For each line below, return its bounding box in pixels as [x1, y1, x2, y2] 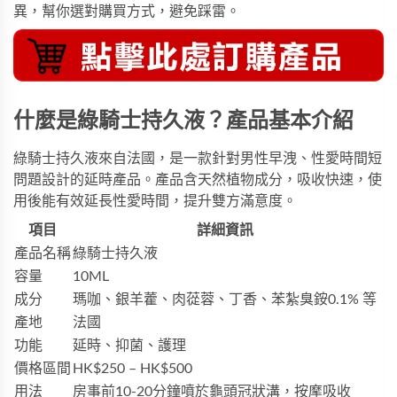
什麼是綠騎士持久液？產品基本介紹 [13, 111, 354, 133]
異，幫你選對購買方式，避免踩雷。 [13, 4, 240, 19]
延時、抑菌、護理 [73, 339, 186, 354]
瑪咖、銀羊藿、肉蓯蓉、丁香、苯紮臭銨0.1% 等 [73, 292, 377, 307]
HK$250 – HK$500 [73, 362, 192, 377]
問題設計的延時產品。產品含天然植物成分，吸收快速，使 [13, 173, 382, 188]
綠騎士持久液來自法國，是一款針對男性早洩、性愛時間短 [13, 152, 382, 167]
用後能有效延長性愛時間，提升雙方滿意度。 [13, 194, 297, 209]
